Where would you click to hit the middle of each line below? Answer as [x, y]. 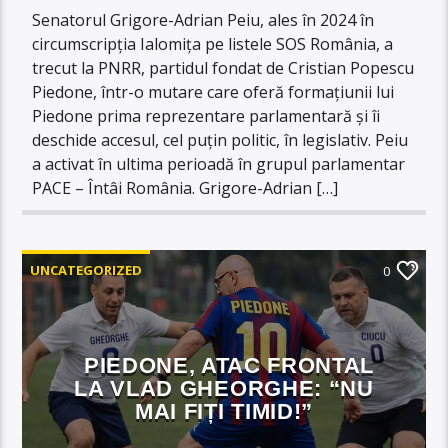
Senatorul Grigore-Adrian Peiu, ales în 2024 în [203, 19]
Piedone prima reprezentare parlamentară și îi [206, 115]
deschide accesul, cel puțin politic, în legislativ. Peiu [220, 139]
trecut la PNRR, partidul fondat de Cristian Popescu [223, 67]
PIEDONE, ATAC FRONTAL [229, 365]
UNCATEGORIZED [86, 269]
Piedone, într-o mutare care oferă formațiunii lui [213, 91]
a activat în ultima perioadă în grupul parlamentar [219, 163]
